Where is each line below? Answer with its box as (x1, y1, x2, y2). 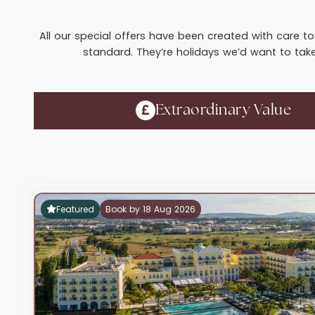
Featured (56, 202, 94, 215)
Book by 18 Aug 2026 (105, 202, 195, 215)
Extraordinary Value (155, 103, 292, 118)
